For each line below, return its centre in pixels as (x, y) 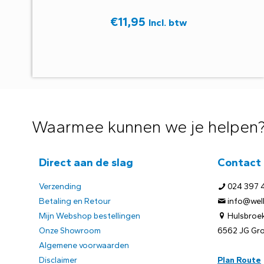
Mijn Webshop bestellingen (90, 216)
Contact (239, 162)
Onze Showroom (70, 230)
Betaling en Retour (75, 201)
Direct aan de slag (86, 162)
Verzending (60, 186)
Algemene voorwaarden (84, 245)
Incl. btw (167, 22)
